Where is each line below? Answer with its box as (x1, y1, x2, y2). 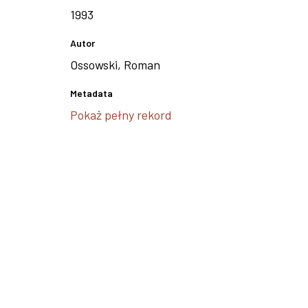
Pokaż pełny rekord (70, 107, 172, 122)
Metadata (70, 87, 113, 99)
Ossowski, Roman (70, 57, 160, 72)
